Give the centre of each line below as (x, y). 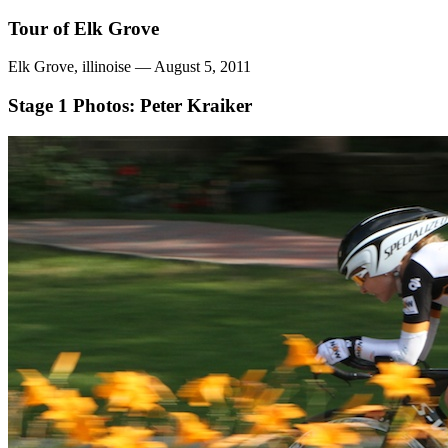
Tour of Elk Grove (83, 28)
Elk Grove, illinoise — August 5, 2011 (129, 67)
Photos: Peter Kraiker (162, 106)
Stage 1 (40, 106)
